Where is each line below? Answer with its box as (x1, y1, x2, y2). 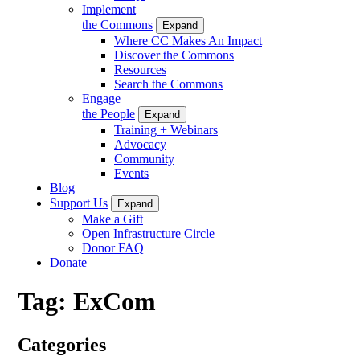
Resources (114, 62, 166, 76)
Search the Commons (114, 76, 223, 91)
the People (82, 106, 135, 121)
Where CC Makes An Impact (114, 33, 262, 47)
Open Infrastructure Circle (82, 226, 215, 240)
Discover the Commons (114, 47, 234, 62)
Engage (82, 91, 121, 105)
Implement (82, 2, 136, 16)
